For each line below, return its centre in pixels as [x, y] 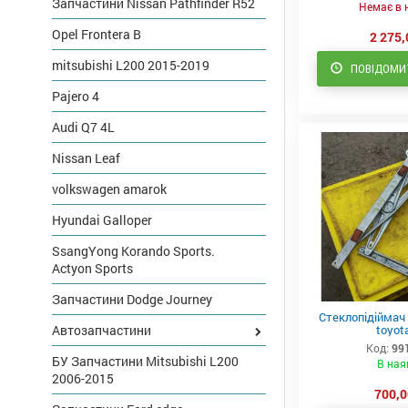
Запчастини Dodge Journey [132, 300]
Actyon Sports [92, 269]
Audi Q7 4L [83, 127]
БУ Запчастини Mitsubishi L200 [145, 362]
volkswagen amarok [109, 189]
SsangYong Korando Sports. [133, 251]
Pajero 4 [76, 97]
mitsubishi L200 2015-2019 [131, 66]
